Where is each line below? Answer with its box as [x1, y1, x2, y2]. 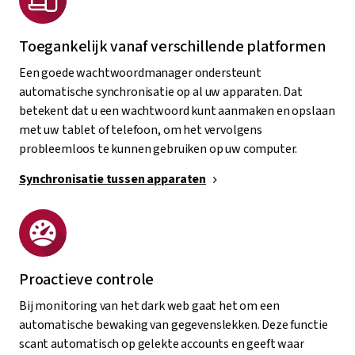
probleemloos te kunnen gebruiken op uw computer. [19, 139, 298, 158]
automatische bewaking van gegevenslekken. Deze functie [19, 315, 328, 334]
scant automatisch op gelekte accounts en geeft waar [19, 334, 304, 353]
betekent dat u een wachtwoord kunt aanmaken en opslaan [19, 101, 335, 120]
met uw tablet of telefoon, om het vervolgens [19, 120, 262, 139]
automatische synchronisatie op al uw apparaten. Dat [19, 82, 303, 101]
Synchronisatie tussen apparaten [19, 170, 207, 188]
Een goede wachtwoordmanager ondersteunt [19, 63, 261, 82]
